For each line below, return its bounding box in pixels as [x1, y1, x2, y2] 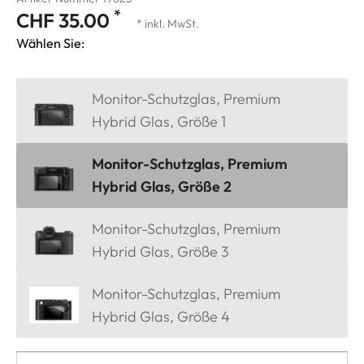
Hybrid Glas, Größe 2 [92, 176, 232, 196]
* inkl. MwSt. [136, 15, 199, 31]
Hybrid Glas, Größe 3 [92, 241, 229, 261]
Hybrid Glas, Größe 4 [92, 306, 230, 326]
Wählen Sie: [16, 34, 84, 51]
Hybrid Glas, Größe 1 [92, 111, 226, 131]
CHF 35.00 [16, 7, 114, 32]
